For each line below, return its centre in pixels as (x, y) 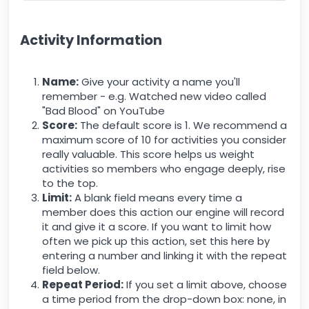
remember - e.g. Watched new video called (154, 97)
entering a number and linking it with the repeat (165, 256)
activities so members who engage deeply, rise (164, 169)
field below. (71, 270)
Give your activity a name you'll (159, 82)
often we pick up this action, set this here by (156, 241)
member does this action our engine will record (163, 212)
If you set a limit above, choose (205, 285)
